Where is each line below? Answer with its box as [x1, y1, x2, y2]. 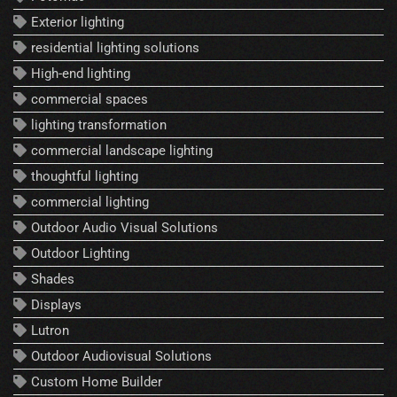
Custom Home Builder [31, 374, 162, 391]
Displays [31, 297, 82, 314]
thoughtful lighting [31, 168, 138, 185]
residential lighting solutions [31, 40, 199, 57]
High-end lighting [31, 66, 130, 82]
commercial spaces [31, 91, 148, 108]
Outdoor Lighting [31, 245, 129, 262]
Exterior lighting [31, 14, 124, 31]
